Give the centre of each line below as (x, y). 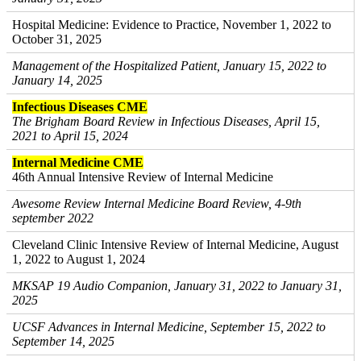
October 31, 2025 (57, 39)
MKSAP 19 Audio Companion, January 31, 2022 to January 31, (177, 286)
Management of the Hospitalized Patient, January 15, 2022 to (169, 66)
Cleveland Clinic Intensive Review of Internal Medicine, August (175, 245)
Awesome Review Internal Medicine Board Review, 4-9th (157, 203)
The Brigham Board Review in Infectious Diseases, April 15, (166, 121)
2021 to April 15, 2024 (70, 136)
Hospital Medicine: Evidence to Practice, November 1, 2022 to (172, 25)
